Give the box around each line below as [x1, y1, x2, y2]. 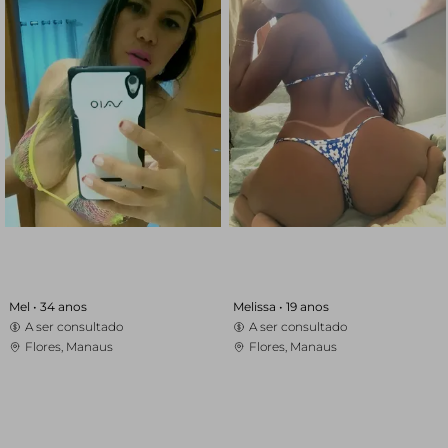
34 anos [39, 299, 87, 314]
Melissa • [233, 299, 287, 314]
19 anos [286, 299, 330, 314]
